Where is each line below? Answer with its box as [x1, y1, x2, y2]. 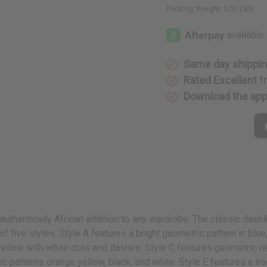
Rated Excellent [184, 73, 257, 86]
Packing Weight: [166, 4, 222, 13]
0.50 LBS [223, 4, 254, 13]
